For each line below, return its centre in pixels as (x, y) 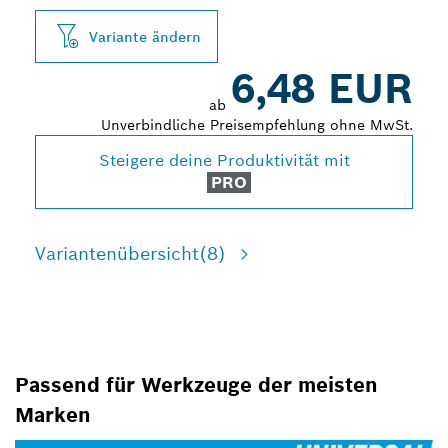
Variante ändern (145, 36)
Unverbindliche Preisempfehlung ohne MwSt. (257, 125)
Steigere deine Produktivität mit (224, 160)
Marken (53, 415)
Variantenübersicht (117, 253)
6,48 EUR (322, 89)
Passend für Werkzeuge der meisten (196, 385)
